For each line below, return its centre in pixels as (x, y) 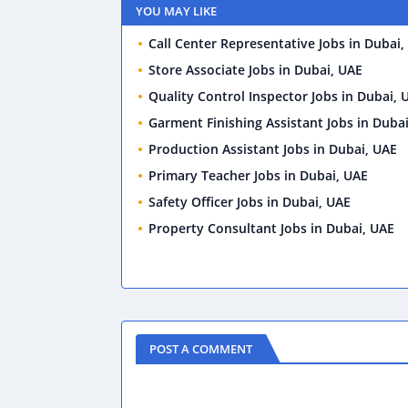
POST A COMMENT (201, 349)
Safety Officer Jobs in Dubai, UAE (250, 202)
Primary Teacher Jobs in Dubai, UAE (258, 175)
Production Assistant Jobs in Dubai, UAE (273, 149)
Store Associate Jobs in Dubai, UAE (255, 70)
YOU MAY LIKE (176, 11)
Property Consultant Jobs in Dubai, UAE (271, 228)
